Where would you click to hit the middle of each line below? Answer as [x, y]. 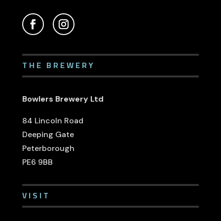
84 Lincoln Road [53, 120]
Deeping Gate [48, 134]
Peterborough [48, 148]
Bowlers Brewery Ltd [63, 99]
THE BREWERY [58, 65]
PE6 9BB [37, 162]
